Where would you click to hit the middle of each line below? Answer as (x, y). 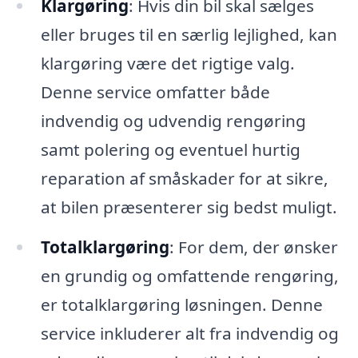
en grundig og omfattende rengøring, (189, 275)
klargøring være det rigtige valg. (167, 64)
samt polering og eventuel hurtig (170, 150)
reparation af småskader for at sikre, (184, 179)
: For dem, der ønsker (253, 247)
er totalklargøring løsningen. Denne (181, 304)
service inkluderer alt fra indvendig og (189, 333)
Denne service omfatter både (155, 92)
